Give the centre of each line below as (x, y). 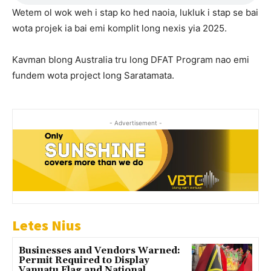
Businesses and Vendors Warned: (100, 250)
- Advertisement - (135, 123)
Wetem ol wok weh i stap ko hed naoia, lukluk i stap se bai (135, 13)
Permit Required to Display (84, 260)
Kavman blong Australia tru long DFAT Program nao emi (131, 60)
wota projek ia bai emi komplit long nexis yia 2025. (119, 28)
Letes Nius (47, 225)
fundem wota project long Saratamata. (93, 76)
